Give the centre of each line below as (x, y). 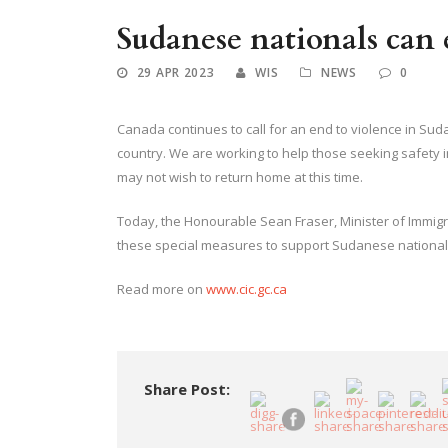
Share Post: (187, 389)
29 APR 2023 (175, 73)
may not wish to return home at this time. (240, 177)
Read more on (161, 289)
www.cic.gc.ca (246, 289)
